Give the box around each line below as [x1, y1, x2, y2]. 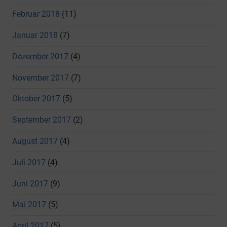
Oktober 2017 [12, 94, 60, 104]
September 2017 [12, 115, 71, 125]
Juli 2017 [12, 157, 46, 167]
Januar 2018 [12, 30, 58, 41]
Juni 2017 [12, 178, 48, 188]
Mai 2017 [12, 200, 46, 210]
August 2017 [12, 136, 58, 146]
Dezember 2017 [12, 51, 68, 61]
